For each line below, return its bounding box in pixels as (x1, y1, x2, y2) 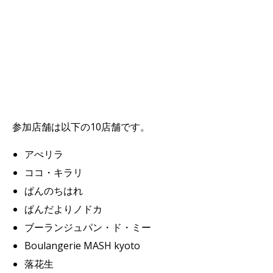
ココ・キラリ (24, 166, 83, 179)
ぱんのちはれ (24, 184, 83, 197)
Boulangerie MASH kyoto (24, 239, 140, 252)
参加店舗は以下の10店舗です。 (12, 120, 150, 133)
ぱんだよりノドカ (24, 202, 102, 216)
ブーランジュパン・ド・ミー (24, 221, 151, 234)
